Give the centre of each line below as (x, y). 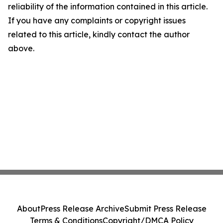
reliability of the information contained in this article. (108, 6)
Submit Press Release (165, 209)
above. (21, 48)
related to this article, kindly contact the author (99, 34)
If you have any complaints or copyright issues (97, 20)
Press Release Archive (82, 209)
